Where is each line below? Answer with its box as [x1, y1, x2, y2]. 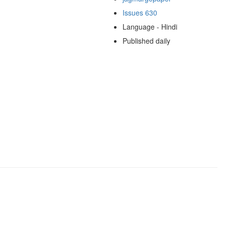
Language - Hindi [122, 21, 177, 32]
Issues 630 [122, 7, 157, 18]
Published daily [122, 35, 170, 46]
